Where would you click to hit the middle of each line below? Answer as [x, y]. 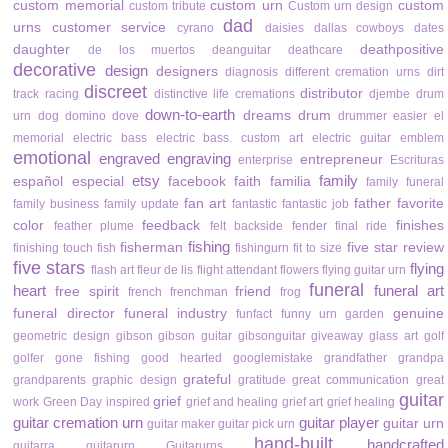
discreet [115, 92]
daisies [284, 28]
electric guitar [351, 138]
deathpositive [401, 50]
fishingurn [262, 248]
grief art [302, 402]
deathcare [315, 50]
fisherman [152, 248]
